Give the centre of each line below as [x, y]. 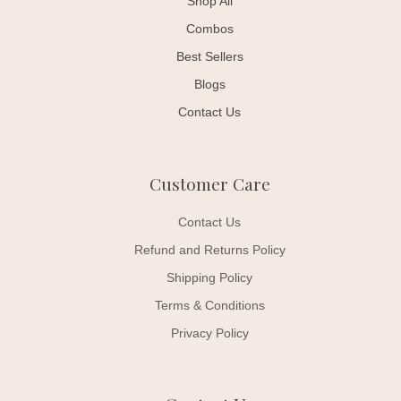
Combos [209, 30]
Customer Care [209, 184]
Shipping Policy [209, 278]
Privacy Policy [209, 334]
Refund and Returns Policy [209, 251]
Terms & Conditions [209, 306]
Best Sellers [209, 57]
